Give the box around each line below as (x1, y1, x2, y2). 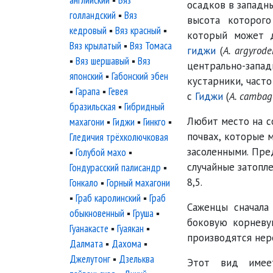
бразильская (69, 100, 116, 113)
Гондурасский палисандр (69, 161, 161, 174)
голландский (69, 9, 116, 22)
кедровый (69, 24, 107, 37)
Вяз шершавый (76, 54, 129, 68)
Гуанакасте (69, 222, 108, 235)
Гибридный (124, 100, 165, 113)
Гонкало (69, 176, 98, 190)
